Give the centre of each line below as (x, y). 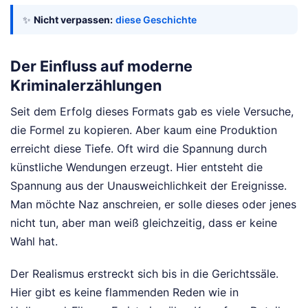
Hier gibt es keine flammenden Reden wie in (124, 292)
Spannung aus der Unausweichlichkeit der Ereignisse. (148, 185)
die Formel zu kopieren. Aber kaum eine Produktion (144, 130)
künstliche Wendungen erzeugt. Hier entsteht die (136, 167)
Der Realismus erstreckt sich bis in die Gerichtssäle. (144, 273)
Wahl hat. (34, 241)
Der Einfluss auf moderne (101, 66)
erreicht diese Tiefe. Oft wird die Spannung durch (139, 148)
